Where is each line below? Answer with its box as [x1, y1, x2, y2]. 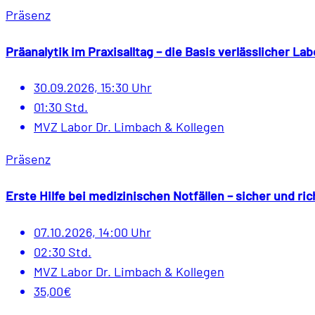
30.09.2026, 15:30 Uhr [34, 79, 152, 96]
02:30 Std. [34, 244, 91, 260]
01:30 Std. [34, 99, 88, 115]
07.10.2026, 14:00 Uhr [34, 224, 151, 240]
